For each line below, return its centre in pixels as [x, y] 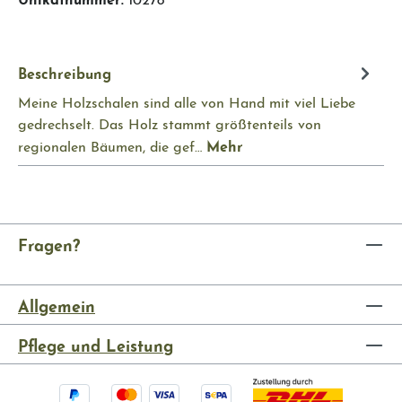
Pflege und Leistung [96, 343]
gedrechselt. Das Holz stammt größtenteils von [170, 122]
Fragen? [49, 243]
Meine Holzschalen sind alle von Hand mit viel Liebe [187, 100]
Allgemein [57, 304]
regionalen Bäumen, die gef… [112, 144]
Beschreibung [65, 71]
